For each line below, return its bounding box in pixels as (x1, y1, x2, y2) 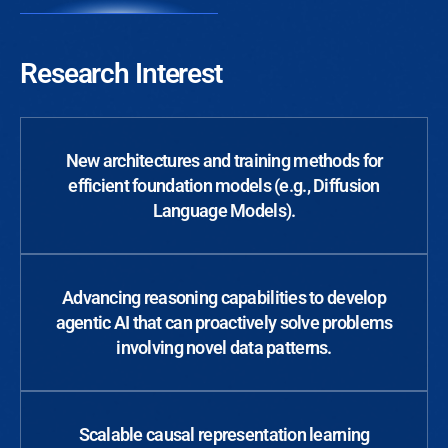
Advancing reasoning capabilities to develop (61, 287, 387, 309)
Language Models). (152, 200, 296, 222)
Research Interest (20, 57, 222, 91)
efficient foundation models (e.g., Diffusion (68, 175, 380, 197)
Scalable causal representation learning (78, 424, 370, 446)
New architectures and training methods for (65, 150, 383, 172)
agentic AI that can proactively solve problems (55, 312, 393, 334)
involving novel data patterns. (116, 337, 332, 359)
